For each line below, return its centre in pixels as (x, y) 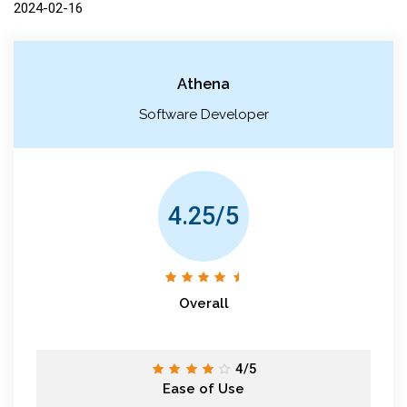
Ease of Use (203, 388)
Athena (203, 83)
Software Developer (203, 114)
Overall (203, 303)
